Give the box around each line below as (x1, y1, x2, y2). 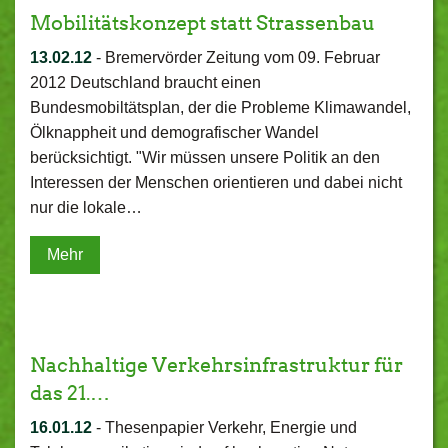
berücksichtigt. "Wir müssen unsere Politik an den (30, 149, 380, 166)
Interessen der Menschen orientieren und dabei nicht (30, 174, 402, 191)
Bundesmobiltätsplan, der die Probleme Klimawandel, (30, 99, 411, 116)
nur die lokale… (30, 199, 142, 216)
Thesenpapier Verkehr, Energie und (105, 419, 357, 436)
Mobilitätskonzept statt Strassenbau (30, 11, 375, 35)
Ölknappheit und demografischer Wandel (30, 124, 319, 141)
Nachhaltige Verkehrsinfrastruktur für (30, 353, 403, 377)
